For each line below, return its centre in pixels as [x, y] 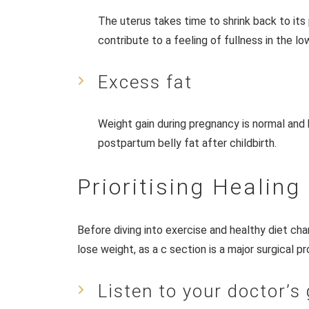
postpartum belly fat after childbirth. [187, 143]
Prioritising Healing [189, 187]
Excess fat [145, 82]
